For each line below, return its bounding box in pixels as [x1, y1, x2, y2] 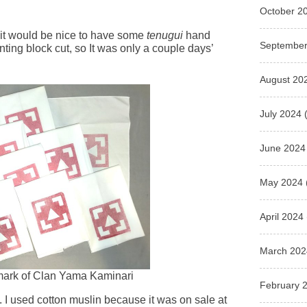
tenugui [147, 29, 184, 42]
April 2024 [260, 210, 304, 222]
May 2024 [260, 176, 304, 188]
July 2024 [260, 108, 302, 119]
